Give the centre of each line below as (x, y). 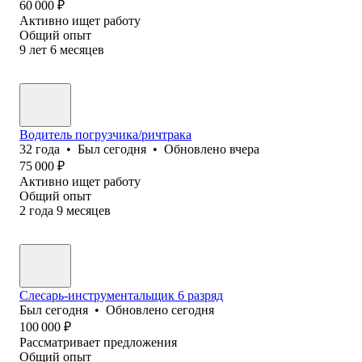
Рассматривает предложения (98, 342)
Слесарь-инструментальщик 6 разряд (121, 295)
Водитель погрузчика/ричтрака (105, 134)
